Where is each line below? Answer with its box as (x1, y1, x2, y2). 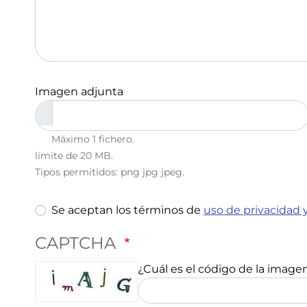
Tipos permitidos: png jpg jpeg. (35, 166, 184, 178)
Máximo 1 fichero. (51, 133, 134, 145)
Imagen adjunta (35, 85, 123, 98)
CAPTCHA (35, 233, 120, 253)
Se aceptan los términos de (51, 204, 204, 217)
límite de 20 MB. (35, 149, 113, 162)
